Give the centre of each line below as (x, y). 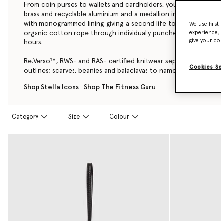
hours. (33, 42)
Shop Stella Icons (51, 87)
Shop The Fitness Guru (120, 87)
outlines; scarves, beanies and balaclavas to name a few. (110, 70)
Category (25, 117)
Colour (119, 117)
